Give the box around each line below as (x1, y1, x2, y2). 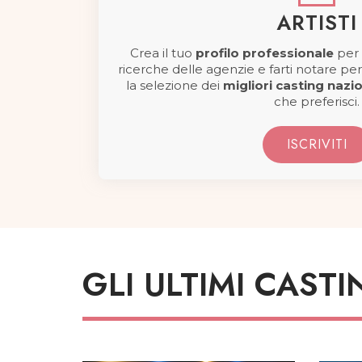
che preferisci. (274, 94, 360, 109)
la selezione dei (125, 78, 223, 93)
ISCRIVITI (286, 135, 347, 154)
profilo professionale (196, 45, 334, 61)
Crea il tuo (130, 45, 196, 61)
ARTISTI (276, 8, 357, 37)
